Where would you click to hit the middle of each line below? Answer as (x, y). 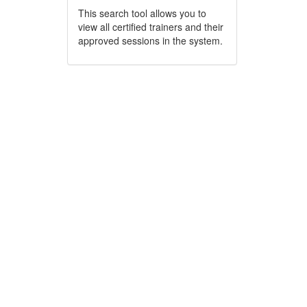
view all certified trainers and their (150, 27)
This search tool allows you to (142, 13)
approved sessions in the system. (150, 40)
